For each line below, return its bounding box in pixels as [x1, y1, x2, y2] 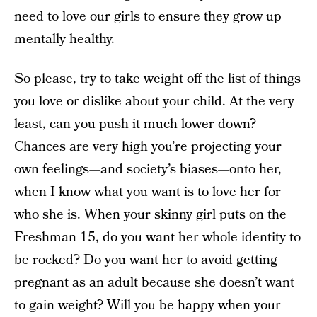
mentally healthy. [14, 30, 115, 49]
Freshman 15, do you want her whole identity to [14, 228, 301, 247]
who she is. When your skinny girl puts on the [14, 205, 287, 224]
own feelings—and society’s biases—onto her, [14, 160, 282, 179]
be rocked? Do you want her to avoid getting [14, 250, 277, 270]
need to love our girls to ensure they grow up [14, 7, 282, 26]
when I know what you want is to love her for [14, 183, 281, 202]
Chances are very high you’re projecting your [14, 137, 282, 156]
